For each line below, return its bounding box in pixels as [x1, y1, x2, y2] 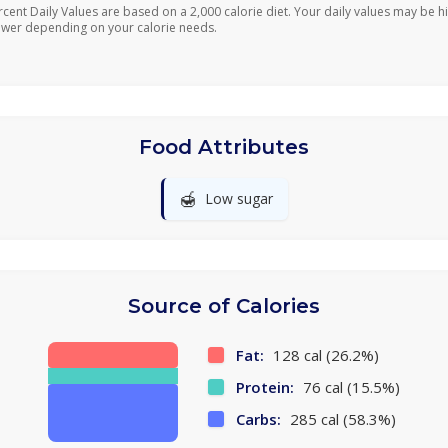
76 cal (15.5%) [299, 377, 400, 397]
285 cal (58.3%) [286, 409, 396, 429]
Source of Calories [128, 294, 320, 318]
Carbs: [236, 409, 281, 429]
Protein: [236, 377, 294, 397]
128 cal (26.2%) [269, 345, 379, 365]
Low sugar [204, 189, 273, 208]
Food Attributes [139, 135, 309, 159]
